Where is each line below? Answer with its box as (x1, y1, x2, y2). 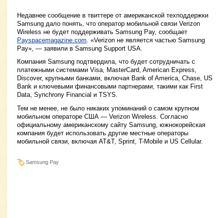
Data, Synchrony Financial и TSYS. (17, 91, 118, 99)
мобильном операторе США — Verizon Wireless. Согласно (17, 112, 188, 120)
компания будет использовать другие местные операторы (17, 129, 188, 137)
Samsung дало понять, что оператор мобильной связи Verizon (17, 20, 200, 28)
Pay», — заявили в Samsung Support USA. (17, 45, 143, 53)
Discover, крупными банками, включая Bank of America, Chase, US (17, 74, 213, 82)
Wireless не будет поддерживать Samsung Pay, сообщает (17, 28, 187, 36)
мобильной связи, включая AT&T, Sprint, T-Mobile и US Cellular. (17, 137, 203, 145)
